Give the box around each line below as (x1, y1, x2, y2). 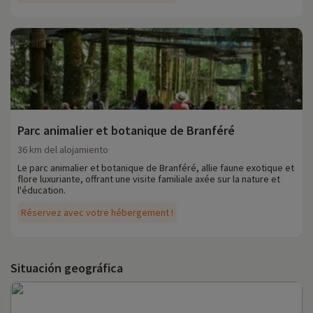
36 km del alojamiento (17, 143, 108, 156)
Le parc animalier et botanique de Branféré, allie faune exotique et (17, 161, 294, 175)
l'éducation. (17, 184, 66, 197)
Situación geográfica (10, 260, 123, 277)
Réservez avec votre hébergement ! (21, 206, 173, 219)
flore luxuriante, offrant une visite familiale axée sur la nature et (17, 173, 280, 186)
